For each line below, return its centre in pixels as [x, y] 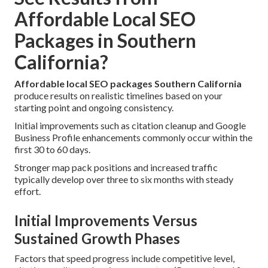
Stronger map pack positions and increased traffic [116, 167]
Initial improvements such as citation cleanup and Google [130, 126]
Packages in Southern [105, 41]
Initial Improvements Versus [106, 221]
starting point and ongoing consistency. [94, 108]
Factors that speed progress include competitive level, [124, 258]
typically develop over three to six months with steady [124, 179]
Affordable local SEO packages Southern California [128, 84]
